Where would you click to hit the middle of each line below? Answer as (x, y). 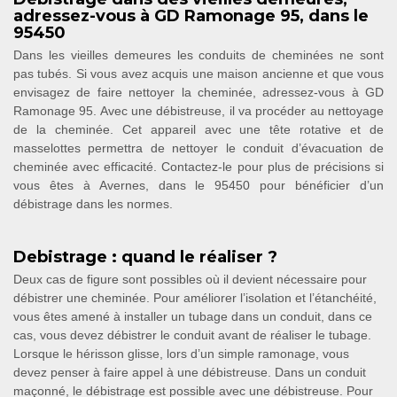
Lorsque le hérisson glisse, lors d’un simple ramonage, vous (181, 353)
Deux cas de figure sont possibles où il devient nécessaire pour (190, 279)
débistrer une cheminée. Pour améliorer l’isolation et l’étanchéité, (195, 297)
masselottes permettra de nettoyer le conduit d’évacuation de (198, 148)
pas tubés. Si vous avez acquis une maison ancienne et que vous (198, 73)
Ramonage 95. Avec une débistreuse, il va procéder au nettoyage (198, 110)
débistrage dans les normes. (93, 203)
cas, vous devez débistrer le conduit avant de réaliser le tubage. (192, 335)
